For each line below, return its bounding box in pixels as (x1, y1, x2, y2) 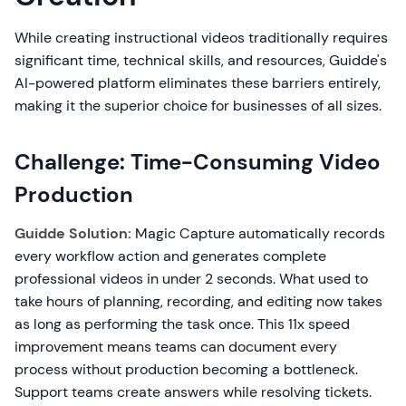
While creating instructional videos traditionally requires (14, 28, 388, 48)
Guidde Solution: (14, 224, 131, 244)
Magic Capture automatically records (131, 224, 385, 244)
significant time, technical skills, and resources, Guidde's (14, 51, 387, 71)
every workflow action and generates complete (14, 246, 326, 266)
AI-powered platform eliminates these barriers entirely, (14, 73, 381, 93)
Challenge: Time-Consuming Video (14, 148, 381, 177)
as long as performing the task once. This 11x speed (14, 314, 350, 334)
